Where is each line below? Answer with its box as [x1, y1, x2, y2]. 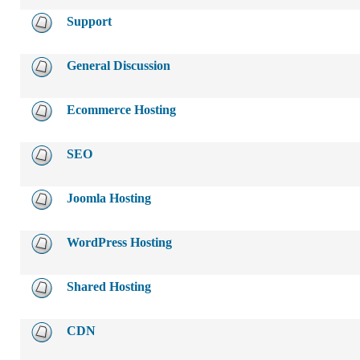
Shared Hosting [67, 280, 151, 293]
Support [67, 14, 112, 28]
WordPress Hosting [67, 235, 172, 249]
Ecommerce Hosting [67, 103, 176, 117]
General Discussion [67, 59, 170, 72]
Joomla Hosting [67, 191, 151, 205]
